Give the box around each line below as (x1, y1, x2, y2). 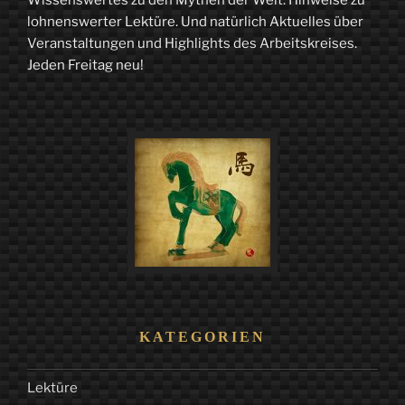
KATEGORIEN (139, 329, 266, 345)
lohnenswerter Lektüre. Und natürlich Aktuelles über (27, 13, 363, 30)
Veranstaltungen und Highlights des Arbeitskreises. (27, 34, 357, 52)
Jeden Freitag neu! (27, 56, 144, 73)
